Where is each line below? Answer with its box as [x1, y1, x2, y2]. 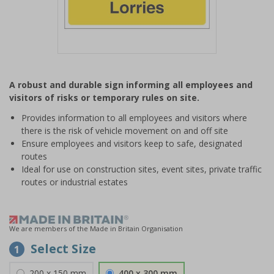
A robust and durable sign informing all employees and [9, 79, 253, 91]
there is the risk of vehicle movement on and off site [21, 125, 228, 136]
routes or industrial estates [21, 176, 128, 188]
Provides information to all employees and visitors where [21, 112, 247, 124]
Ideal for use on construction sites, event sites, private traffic [21, 163, 262, 175]
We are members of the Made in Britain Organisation [9, 224, 183, 233]
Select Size [31, 240, 96, 257]
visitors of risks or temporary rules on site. [9, 92, 199, 103]
